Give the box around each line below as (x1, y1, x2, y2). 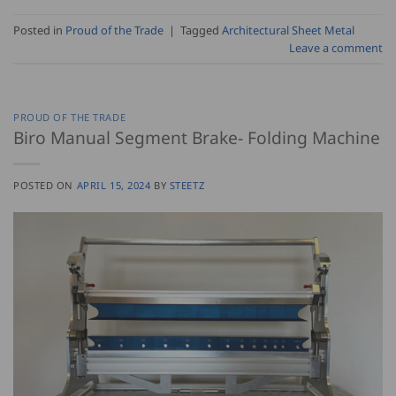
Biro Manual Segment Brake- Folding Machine (13, 125, 380, 149)
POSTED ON (13, 178, 77, 192)
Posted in (13, 21, 65, 38)
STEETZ (169, 178, 205, 192)
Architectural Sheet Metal (222, 21, 354, 38)
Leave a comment (289, 39, 383, 56)
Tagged (180, 21, 222, 38)
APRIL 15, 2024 (76, 178, 151, 192)
